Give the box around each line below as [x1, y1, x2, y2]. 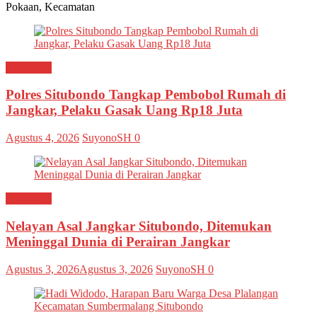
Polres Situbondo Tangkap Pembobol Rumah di [6, 87, 286, 103]
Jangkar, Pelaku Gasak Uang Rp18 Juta [6, 103, 243, 118]
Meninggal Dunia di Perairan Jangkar [6, 234, 230, 249]
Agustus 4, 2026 [6, 132, 79, 144]
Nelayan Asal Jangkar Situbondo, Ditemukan [6, 218, 272, 234]
